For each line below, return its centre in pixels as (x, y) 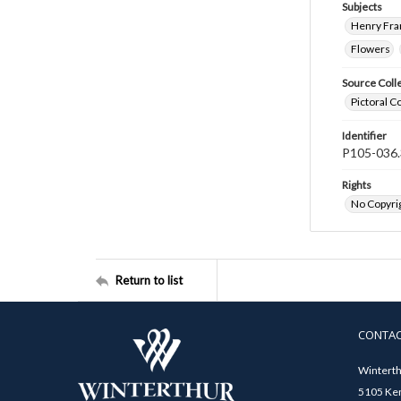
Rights (357, 185)
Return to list (149, 280)
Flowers (371, 49)
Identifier (364, 136)
